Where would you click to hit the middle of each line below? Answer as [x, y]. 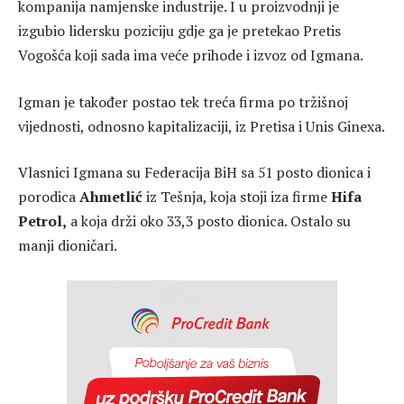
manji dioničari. [68, 246]
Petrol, [42, 221]
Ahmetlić [111, 197]
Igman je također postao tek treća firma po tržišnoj [183, 101]
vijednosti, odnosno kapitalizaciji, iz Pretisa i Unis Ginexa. [202, 126]
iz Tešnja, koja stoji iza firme [237, 197]
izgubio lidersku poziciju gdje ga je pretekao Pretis [179, 31]
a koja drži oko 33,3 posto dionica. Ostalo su [209, 221]
